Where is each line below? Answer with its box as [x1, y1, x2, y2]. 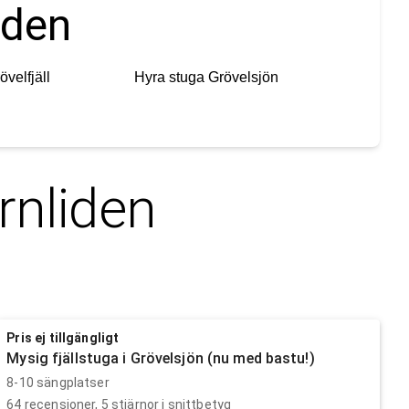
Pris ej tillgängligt [6, 330, 120, 345]
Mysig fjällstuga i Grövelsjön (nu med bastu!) [6, 349, 315, 367]
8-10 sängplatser [6, 374, 110, 390]
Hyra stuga [134, 68, 205, 85]
